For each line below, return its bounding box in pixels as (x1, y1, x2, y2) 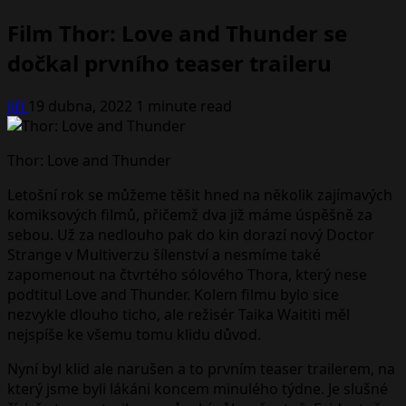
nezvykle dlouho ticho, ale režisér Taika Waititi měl (7, 304, 350, 324)
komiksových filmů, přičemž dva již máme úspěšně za (7, 204, 372, 225)
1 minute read (136, 95, 232, 116)
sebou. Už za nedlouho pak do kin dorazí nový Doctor (7, 224, 374, 245)
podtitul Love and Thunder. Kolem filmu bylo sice (7, 284, 339, 304)
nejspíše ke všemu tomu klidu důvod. (7, 324, 265, 344)
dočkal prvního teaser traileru (7, 47, 332, 78)
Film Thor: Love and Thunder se (7, 17, 347, 48)
